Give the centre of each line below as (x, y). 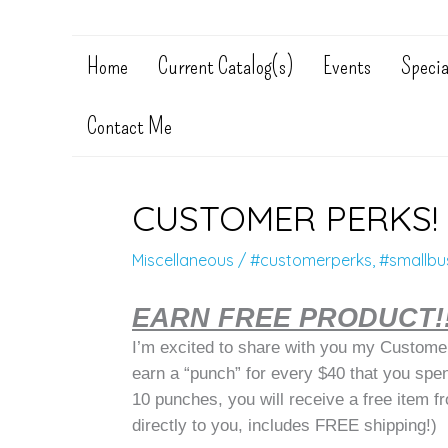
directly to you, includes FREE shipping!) (284, 425)
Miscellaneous (183, 260)
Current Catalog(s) (225, 66)
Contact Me (129, 126)
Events (347, 66)
